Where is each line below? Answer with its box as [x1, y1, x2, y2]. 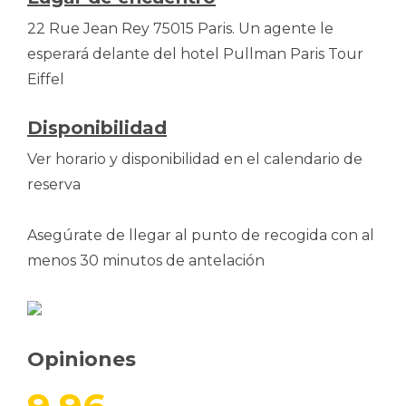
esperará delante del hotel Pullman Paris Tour [27, 44, 363, 63]
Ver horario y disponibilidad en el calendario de [27, 150, 362, 168]
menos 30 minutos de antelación [27, 251, 265, 269]
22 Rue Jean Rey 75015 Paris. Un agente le [27, 19, 333, 37]
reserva [27, 175, 81, 193]
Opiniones [27, 346, 136, 372]
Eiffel [27, 70, 64, 88]
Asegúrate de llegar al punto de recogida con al [27, 226, 374, 244]
